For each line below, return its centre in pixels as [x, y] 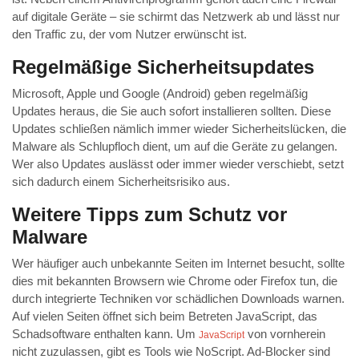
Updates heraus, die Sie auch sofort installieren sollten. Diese [171, 111]
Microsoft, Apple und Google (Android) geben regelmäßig [160, 94]
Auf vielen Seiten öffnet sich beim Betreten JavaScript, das [165, 317]
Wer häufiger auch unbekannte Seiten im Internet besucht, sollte [178, 264]
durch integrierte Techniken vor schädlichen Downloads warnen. [178, 299]
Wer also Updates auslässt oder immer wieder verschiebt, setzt [178, 164]
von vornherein [285, 334]
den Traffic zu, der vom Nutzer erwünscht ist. [129, 34]
